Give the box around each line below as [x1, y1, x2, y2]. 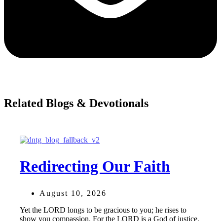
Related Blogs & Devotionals [4, 96, 148, 110]
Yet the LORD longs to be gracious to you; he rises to [20, 205, 186, 214]
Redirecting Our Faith [20, 157, 170, 176]
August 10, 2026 [39, 188, 107, 197]
